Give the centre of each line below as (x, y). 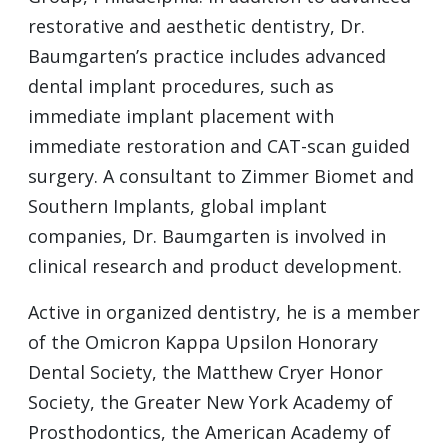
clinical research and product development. (215, 266)
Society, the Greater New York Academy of (210, 402)
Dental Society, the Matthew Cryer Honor (205, 372)
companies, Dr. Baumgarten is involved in (207, 236)
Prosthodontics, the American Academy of (209, 432)
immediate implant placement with (181, 116)
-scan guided (355, 146)
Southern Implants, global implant (177, 206)
